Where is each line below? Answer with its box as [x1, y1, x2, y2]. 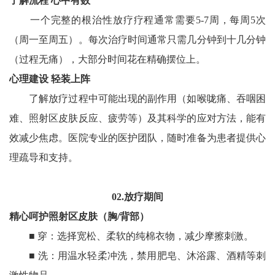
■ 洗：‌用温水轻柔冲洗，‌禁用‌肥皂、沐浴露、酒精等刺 [9, 250, 266, 261]
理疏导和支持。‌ [9, 152, 78, 163]
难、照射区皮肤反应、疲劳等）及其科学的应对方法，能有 [9, 113, 266, 124]
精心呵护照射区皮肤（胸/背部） [9, 211, 149, 222]
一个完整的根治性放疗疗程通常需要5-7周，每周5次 [9, 15, 266, 26]
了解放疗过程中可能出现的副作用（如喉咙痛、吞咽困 [9, 93, 266, 104]
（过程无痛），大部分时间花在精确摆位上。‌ [9, 54, 206, 65]
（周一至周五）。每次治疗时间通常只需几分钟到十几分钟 [9, 34, 266, 45]
